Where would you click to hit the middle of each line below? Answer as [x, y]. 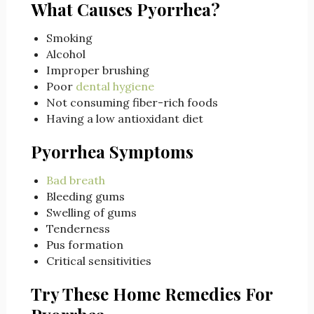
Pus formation [84, 245]
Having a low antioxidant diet [124, 119]
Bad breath [75, 180]
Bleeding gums [85, 197]
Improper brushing [97, 70]
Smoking [69, 38]
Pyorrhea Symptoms [112, 152]
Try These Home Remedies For [151, 294]
